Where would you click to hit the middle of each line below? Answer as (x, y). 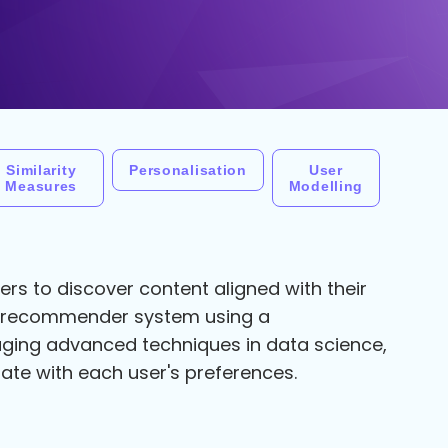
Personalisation (188, 170)
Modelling (325, 186)
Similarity (41, 170)
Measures (41, 186)
